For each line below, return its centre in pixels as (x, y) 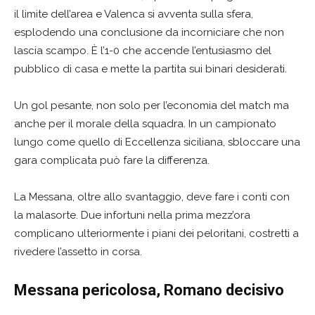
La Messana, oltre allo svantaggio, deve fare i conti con (152, 197)
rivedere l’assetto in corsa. (78, 252)
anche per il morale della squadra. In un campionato (145, 124)
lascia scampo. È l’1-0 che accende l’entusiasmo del (143, 51)
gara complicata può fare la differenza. (112, 161)
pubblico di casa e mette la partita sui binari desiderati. (150, 69)
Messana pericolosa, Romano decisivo (149, 290)
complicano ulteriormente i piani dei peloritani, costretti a (156, 234)
